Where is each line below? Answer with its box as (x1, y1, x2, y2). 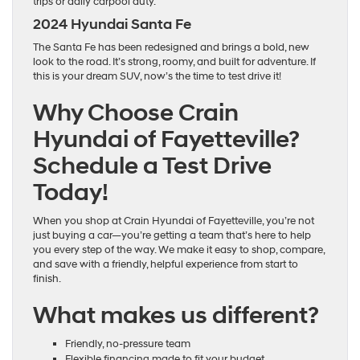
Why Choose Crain (33, 98, 239, 128)
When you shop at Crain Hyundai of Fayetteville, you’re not (33, 215, 314, 227)
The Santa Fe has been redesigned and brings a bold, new (33, 41, 309, 54)
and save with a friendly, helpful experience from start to (33, 258, 298, 271)
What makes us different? (33, 301, 319, 330)
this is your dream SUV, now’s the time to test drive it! (33, 70, 281, 83)
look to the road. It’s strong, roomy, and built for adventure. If (33, 55, 316, 68)
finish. (33, 272, 61, 285)
